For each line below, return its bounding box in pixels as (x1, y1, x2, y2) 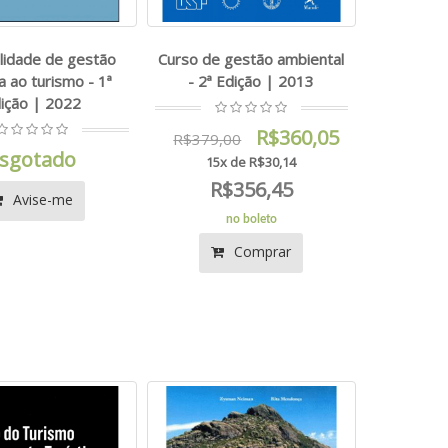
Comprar (230, 241, 292, 261)
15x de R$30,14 (206, 152, 297, 171)
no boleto (225, 212, 277, 225)
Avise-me (9, 189, 74, 209)
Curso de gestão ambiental (158, 48, 345, 69)
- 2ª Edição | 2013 (188, 70, 315, 91)
